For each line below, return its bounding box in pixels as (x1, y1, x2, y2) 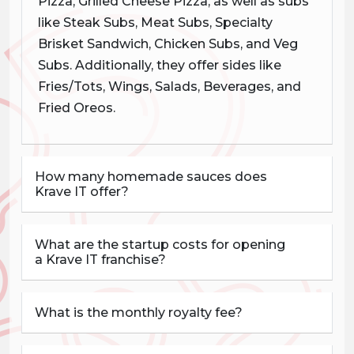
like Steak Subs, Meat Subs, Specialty (38, 14, 273, 30)
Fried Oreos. (38, 100, 115, 115)
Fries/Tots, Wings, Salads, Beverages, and (38, 78, 301, 94)
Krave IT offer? (35, 183, 129, 199)
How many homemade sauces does (35, 168, 267, 184)
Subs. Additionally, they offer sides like (38, 57, 281, 73)
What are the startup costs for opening (35, 236, 285, 252)
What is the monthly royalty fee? (35, 304, 243, 320)
